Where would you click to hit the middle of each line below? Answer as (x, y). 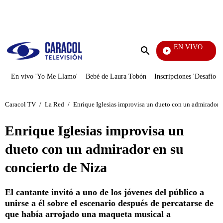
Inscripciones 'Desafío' (186, 76)
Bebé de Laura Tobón (116, 76)
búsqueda (160, 69)
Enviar (155, 60)
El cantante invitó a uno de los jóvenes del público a (105, 192)
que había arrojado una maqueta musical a (88, 214)
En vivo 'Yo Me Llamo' (44, 76)
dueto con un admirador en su (94, 149)
